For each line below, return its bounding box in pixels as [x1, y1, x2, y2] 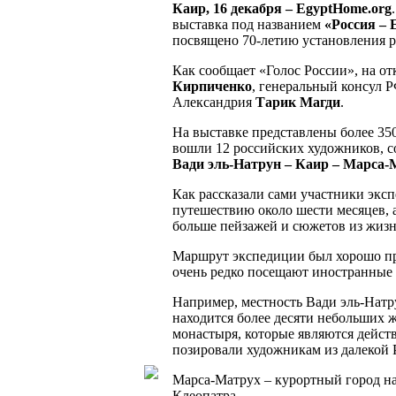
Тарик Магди [255, 94, 340, 110]
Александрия [172, 94, 255, 110]
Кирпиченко [172, 78, 252, 94]
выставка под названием [172, 16, 324, 32]
